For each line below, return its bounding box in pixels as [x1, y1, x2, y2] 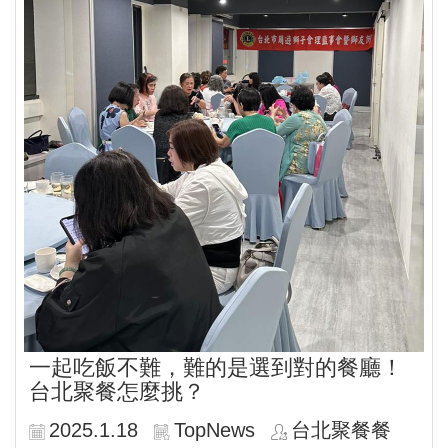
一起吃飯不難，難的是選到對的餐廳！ [29, 354, 403, 380]
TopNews [174, 418, 255, 441]
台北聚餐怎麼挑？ [29, 378, 205, 404]
